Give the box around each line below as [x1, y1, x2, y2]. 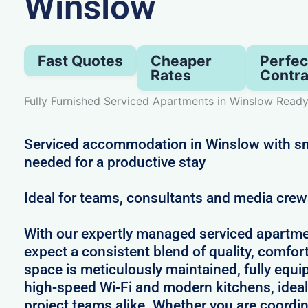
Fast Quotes [37, 52, 123, 69]
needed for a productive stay [23, 153, 206, 170]
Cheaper [150, 52, 212, 69]
